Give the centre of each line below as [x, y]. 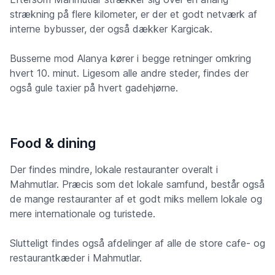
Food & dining [53, 143]
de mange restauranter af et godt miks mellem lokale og [136, 199]
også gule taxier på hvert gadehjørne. [94, 88]
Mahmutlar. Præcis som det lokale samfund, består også [137, 184]
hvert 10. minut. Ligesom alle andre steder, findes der [129, 73]
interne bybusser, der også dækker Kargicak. [111, 29]
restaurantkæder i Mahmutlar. [76, 258]
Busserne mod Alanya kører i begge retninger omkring [130, 59]
